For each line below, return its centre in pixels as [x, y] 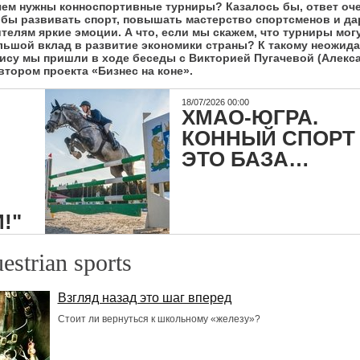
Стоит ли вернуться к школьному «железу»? [159, 319]
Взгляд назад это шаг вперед [144, 298]
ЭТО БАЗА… [246, 159]
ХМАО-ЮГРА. [250, 117]
